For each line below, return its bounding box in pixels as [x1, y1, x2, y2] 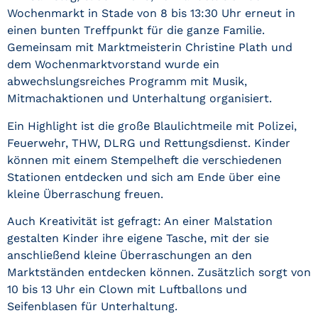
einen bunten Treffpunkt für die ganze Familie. [7, 23, 265, 38]
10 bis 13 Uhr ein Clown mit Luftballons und [7, 283, 247, 297]
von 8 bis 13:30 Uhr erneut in [133, 6, 295, 21]
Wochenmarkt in [7, 6, 102, 21]
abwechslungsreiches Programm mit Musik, [7, 75, 247, 89]
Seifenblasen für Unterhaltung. [7, 300, 177, 314]
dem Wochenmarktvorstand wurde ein [7, 57, 219, 72]
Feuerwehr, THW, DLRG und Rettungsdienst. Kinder [7, 136, 290, 150]
